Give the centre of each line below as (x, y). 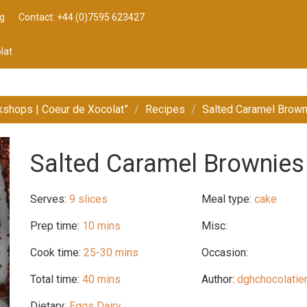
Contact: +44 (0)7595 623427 (82, 17)
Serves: (50, 199)
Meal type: (226, 199)
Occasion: (225, 253)
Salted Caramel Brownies (167, 164)
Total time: (55, 279)
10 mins (100, 226)
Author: (218, 279)
